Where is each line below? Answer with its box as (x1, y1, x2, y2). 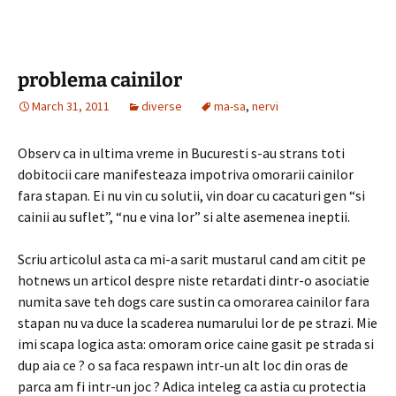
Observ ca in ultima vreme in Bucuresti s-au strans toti (18, 144, 345, 162)
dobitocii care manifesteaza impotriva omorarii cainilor (18, 165, 354, 183)
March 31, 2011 (32, 98, 110, 114)
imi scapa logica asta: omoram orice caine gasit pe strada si (18, 335, 374, 353)
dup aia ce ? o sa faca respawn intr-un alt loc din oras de (18, 356, 348, 374)
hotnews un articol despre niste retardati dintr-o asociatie (18, 271, 369, 289)
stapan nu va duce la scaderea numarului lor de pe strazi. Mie (18, 314, 377, 331)
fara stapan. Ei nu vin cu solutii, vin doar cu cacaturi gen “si (18, 187, 365, 204)
